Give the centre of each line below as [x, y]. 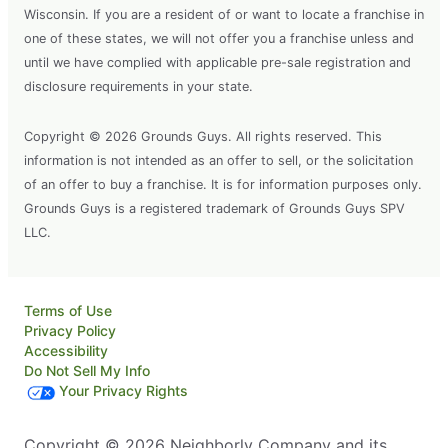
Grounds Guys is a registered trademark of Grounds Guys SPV [214, 209]
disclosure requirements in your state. [138, 87]
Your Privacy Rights [123, 391]
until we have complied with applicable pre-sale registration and [217, 63]
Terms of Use [68, 311]
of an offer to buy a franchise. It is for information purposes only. [223, 185]
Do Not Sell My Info [87, 371]
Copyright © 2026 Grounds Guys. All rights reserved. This [203, 137]
